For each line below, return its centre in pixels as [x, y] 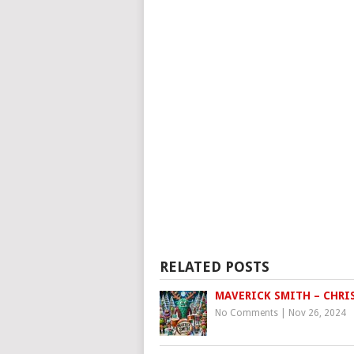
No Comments [247, 313]
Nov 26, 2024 [317, 313]
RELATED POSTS [215, 267]
